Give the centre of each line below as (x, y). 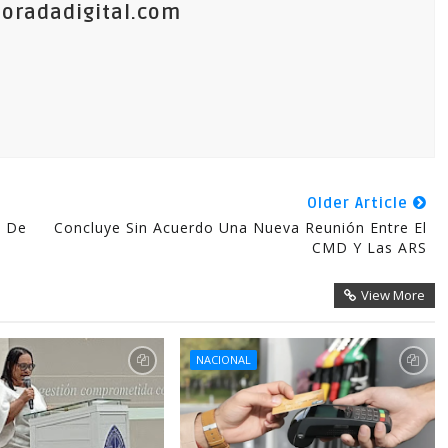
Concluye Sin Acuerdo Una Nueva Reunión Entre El (240, 227)
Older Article (359, 203)
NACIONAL (223, 359)
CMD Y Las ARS (369, 247)
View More (392, 295)
